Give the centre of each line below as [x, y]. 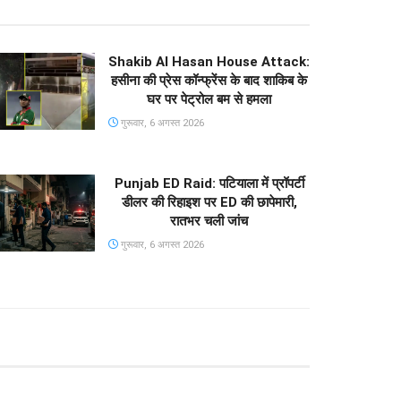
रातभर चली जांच [209, 222]
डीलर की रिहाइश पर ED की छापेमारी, [209, 203]
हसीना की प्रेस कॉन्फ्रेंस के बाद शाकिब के [209, 81]
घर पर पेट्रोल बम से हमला [209, 100]
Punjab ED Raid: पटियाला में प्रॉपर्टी [209, 184]
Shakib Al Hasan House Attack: [209, 62]
